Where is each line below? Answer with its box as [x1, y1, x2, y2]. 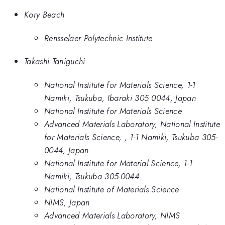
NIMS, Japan [44, 196, 90, 208]
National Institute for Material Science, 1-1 [44, 157, 193, 169]
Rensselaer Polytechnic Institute [44, 32, 153, 44]
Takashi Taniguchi [24, 55, 85, 68]
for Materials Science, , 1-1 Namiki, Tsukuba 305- [44, 131, 218, 143]
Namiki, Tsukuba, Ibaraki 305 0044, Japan [44, 91, 196, 104]
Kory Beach [24, 9, 65, 21]
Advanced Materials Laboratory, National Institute [44, 118, 220, 130]
